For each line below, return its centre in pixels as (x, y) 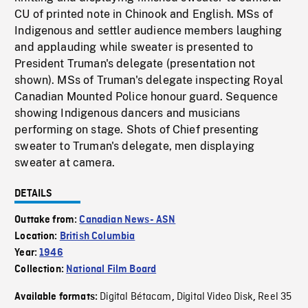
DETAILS (34, 194)
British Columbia (97, 237)
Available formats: (57, 297)
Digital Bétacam (136, 297)
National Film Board (111, 270)
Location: (37, 237)
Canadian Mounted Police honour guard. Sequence (146, 97)
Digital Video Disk (214, 297)
